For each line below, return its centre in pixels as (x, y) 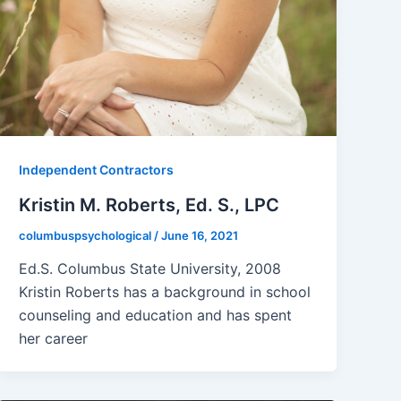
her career (54, 339)
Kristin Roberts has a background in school (165, 292)
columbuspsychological (87, 235)
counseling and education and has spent (156, 316)
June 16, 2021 (200, 235)
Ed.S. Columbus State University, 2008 (150, 269)
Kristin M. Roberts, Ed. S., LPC (149, 205)
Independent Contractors (97, 169)
